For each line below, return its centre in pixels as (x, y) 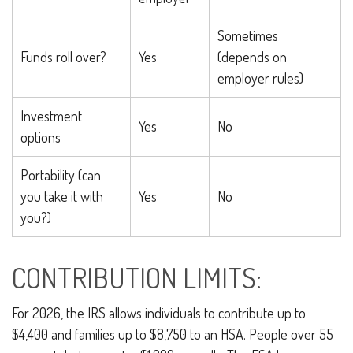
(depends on (252, 57)
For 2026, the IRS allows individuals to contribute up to (159, 313)
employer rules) (260, 78)
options (41, 137)
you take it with (62, 196)
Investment (51, 116)
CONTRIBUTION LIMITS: (137, 277)
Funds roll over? (63, 57)
